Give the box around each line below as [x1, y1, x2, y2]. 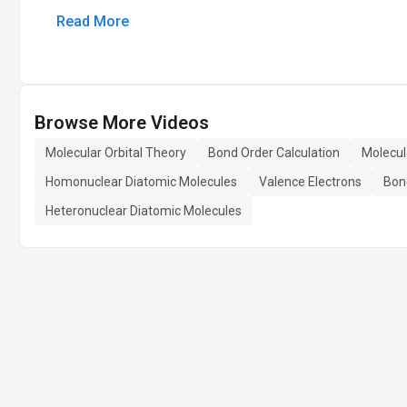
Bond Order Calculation [208, 145, 340, 160]
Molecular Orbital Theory [45, 145, 186, 160]
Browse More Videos [35, 112, 209, 134]
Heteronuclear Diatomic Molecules [45, 203, 242, 218]
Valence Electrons [259, 174, 362, 189]
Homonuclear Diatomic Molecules [45, 174, 237, 189]
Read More [56, 13, 129, 30]
